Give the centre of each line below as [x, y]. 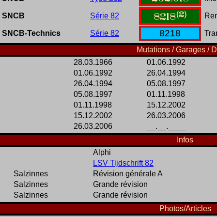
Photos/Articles [185, 209]
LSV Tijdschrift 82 [123, 163]
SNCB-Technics [31, 33]
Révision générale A [128, 174]
